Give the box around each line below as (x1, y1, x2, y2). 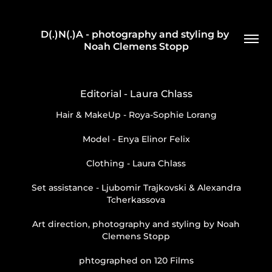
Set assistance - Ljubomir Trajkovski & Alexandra (31, 181, 241, 195)
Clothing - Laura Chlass (86, 157, 186, 171)
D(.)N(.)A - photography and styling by (41, 27, 229, 42)
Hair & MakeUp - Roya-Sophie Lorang (55, 108, 217, 122)
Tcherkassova (107, 193, 165, 207)
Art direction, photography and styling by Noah (32, 217, 240, 231)
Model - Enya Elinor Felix (82, 132, 190, 146)
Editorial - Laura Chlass (80, 86, 192, 102)
